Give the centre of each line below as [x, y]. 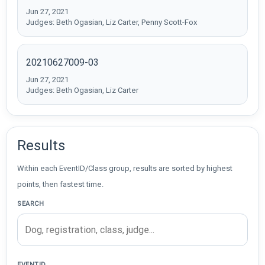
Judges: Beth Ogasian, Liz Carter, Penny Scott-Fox [112, 22]
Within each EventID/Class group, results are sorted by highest [125, 168]
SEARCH [31, 203]
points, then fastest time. [60, 184]
